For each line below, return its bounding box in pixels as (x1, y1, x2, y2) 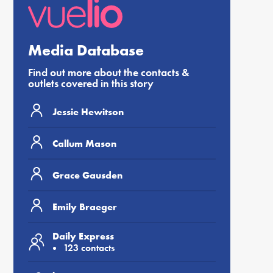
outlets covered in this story (28, 76, 154, 90)
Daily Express (52, 230, 114, 243)
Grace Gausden (52, 168, 122, 182)
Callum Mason (52, 136, 116, 150)
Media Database (28, 40, 144, 60)
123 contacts (63, 241, 115, 254)
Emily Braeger (52, 200, 117, 213)
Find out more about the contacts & (28, 65, 190, 79)
